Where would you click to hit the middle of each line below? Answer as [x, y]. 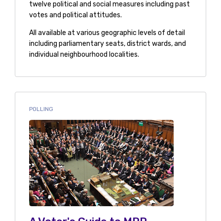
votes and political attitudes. [75, 15]
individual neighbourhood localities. [84, 54]
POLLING [41, 109]
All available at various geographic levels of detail [107, 33]
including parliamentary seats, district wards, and [107, 43]
